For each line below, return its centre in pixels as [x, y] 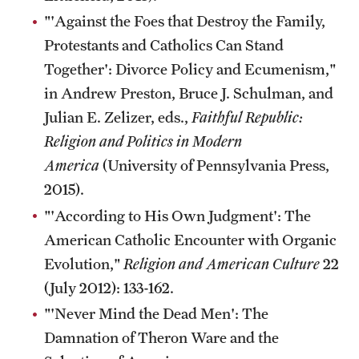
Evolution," [84, 263]
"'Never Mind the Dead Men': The [156, 313]
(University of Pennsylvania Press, [216, 165]
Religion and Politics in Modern [143, 141]
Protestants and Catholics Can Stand [164, 45]
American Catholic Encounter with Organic [190, 239]
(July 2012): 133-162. [109, 287]
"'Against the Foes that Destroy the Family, [185, 21]
